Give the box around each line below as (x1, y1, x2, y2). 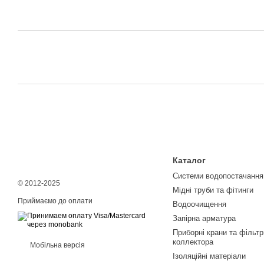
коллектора (172, 237, 213, 246)
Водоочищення (172, 200, 226, 209)
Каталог (172, 156, 206, 165)
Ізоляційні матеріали (172, 252, 246, 260)
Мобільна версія (28, 241, 85, 249)
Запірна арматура (172, 214, 236, 223)
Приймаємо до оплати (18, 197, 93, 205)
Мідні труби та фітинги (172, 186, 253, 194)
